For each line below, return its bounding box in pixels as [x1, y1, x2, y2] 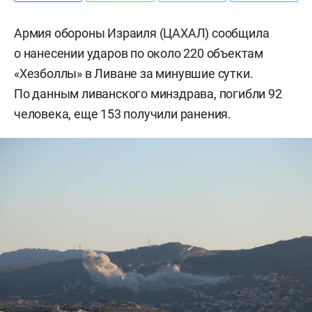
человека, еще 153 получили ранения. [14, 107, 231, 121]
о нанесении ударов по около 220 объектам [14, 46, 263, 61]
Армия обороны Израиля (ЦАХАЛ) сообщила [14, 26, 270, 40]
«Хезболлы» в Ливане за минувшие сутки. [14, 66, 253, 81]
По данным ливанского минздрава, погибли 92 [14, 86, 282, 101]
